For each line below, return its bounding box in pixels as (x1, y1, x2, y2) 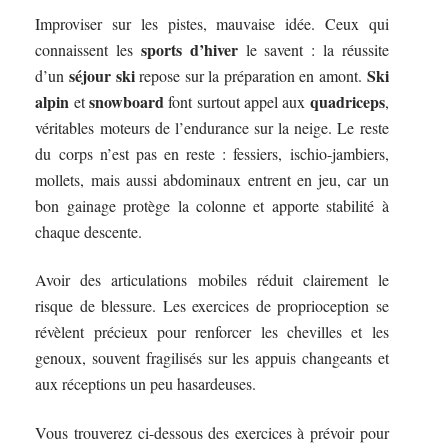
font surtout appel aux (164, 90, 310, 112)
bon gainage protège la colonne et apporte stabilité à (35, 194, 389, 216)
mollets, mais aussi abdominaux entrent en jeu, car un (35, 168, 389, 190)
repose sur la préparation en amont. (134, 64, 367, 86)
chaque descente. (35, 220, 143, 242)
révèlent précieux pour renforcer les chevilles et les (35, 321, 389, 343)
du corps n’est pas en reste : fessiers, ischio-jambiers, (35, 142, 389, 164)
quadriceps (309, 89, 385, 113)
